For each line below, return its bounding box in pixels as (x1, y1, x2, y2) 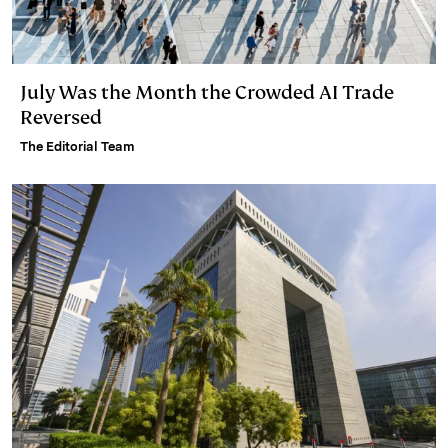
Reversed (20, 105, 102, 131)
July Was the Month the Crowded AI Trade (20, 80, 394, 106)
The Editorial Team (20, 139, 135, 155)
